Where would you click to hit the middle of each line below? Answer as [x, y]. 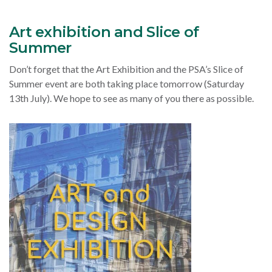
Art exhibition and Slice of [104, 32]
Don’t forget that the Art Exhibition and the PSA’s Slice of [126, 69]
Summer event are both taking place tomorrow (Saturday [127, 84]
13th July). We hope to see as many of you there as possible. [133, 98]
